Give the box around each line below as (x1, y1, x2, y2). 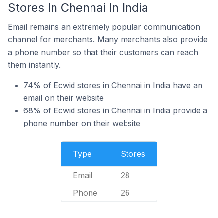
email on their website (23, 93, 104, 103)
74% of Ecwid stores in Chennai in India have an (23, 80, 202, 90)
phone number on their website (23, 118, 140, 128)
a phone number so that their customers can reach (8, 47, 198, 57)
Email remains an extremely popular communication (8, 22, 200, 32)
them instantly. (8, 60, 61, 70)
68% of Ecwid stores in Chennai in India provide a (23, 106, 207, 115)
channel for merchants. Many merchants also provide (8, 35, 208, 44)
